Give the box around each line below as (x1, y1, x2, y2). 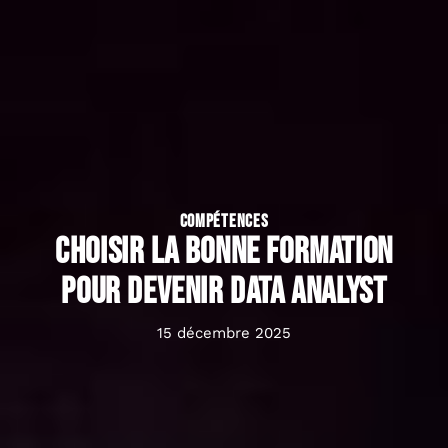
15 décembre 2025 (157, 324, 291, 343)
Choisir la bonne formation (55, 231, 393, 275)
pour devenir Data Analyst (61, 271, 387, 315)
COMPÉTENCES (179, 211, 269, 233)
